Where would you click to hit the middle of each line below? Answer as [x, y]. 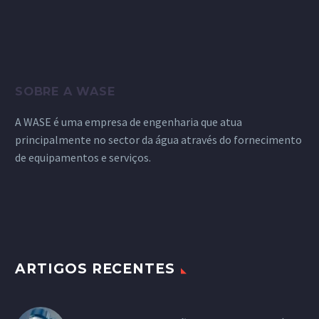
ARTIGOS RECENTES [95, 269]
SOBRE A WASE [65, 91]
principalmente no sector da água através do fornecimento [158, 140]
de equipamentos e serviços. [83, 158]
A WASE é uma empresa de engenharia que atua [129, 122]
